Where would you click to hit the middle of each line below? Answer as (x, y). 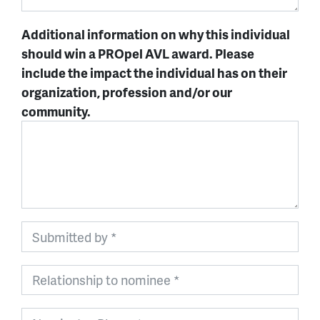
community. (56, 111)
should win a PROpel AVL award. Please (138, 53)
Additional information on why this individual (156, 34)
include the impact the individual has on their (154, 72)
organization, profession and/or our (127, 91)
